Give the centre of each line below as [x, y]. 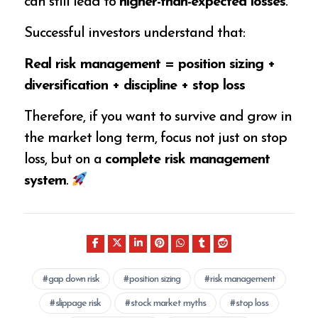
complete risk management [188, 160]
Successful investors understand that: [135, 33]
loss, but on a [65, 160]
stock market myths [169, 304]
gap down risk [73, 280]
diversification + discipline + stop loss [135, 86]
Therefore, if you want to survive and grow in [158, 117]
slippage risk [78, 304]
